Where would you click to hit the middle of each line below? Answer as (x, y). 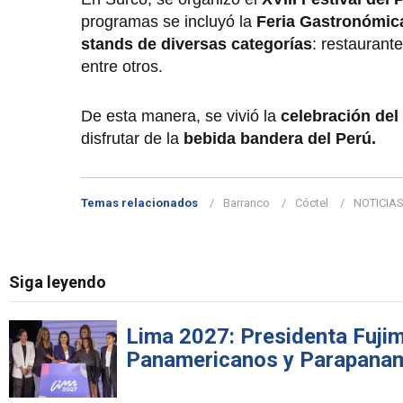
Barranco (246, 202)
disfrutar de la (132, 138)
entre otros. (124, 66)
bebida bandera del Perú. (282, 138)
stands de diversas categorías (197, 44)
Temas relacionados (139, 202)
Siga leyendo (58, 282)
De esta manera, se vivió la (179, 116)
